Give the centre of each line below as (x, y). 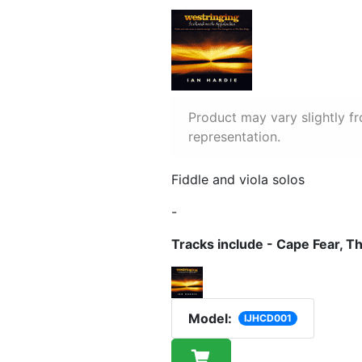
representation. (234, 137)
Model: (210, 319)
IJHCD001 (267, 318)
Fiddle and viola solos (238, 180)
